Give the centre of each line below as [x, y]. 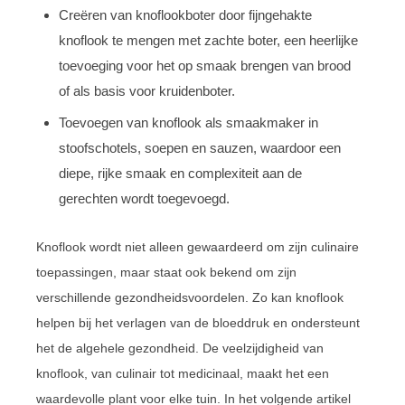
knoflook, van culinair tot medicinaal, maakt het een [183, 373]
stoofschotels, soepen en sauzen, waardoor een [200, 147]
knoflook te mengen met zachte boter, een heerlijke [208, 40]
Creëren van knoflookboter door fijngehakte [185, 14]
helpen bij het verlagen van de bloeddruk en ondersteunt [198, 322]
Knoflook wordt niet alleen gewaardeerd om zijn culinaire [198, 246]
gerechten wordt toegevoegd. [144, 198]
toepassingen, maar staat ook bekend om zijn [166, 272]
